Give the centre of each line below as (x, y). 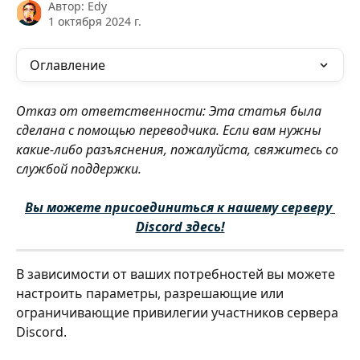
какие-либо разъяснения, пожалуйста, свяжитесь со (179, 149)
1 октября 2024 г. (95, 21)
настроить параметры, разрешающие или (151, 294)
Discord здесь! (180, 227)
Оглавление (67, 65)
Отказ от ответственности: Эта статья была (170, 111)
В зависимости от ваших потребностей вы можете (177, 274)
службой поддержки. (79, 169)
